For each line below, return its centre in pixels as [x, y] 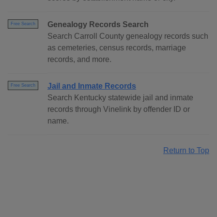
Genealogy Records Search [98, 25]
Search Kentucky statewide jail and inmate [120, 98]
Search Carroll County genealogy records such [128, 36]
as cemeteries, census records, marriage [117, 48]
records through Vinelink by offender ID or [119, 109]
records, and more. [79, 60]
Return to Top [186, 151]
